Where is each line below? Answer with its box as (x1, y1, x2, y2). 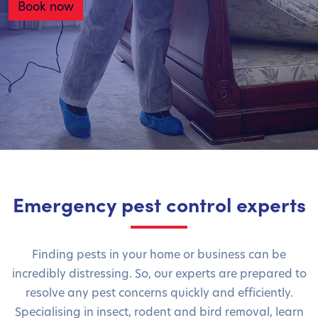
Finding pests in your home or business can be (32, 246, 286, 261)
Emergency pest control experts (12, 190, 306, 217)
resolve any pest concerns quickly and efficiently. (25, 284, 293, 300)
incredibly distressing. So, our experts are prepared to (11, 265, 307, 280)
